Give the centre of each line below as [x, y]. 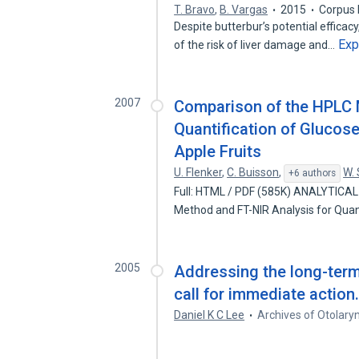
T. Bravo [195, 10]
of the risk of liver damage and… [256, 45]
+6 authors [313, 173]
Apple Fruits [218, 151]
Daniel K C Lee [210, 315]
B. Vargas [244, 10]
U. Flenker [198, 172]
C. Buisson [253, 172]
